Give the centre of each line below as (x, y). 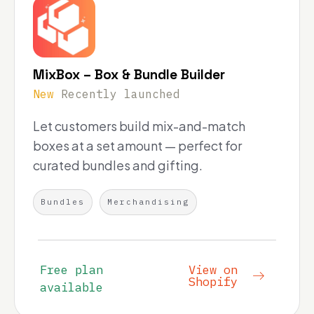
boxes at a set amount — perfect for (137, 146)
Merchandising (148, 202)
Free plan (71, 270)
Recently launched (121, 94)
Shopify (213, 282)
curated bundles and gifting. (118, 165)
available (71, 288)
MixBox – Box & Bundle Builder (129, 75)
